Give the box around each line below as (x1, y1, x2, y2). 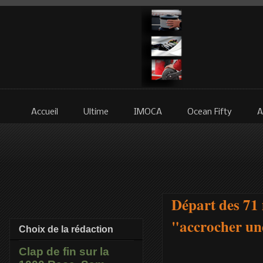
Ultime (83, 107, 109, 117)
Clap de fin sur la (19, 245, 109, 258)
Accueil (31, 107, 58, 117)
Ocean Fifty (187, 107, 232, 117)
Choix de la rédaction (19, 224, 113, 235)
